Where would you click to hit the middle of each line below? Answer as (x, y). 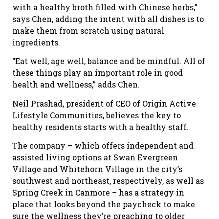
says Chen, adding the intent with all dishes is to (108, 19)
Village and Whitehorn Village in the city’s (97, 169)
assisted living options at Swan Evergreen (95, 157)
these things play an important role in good (98, 73)
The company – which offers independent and (103, 145)
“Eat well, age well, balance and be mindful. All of (109, 61)
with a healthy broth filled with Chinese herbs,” (105, 7)
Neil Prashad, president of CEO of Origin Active (104, 103)
